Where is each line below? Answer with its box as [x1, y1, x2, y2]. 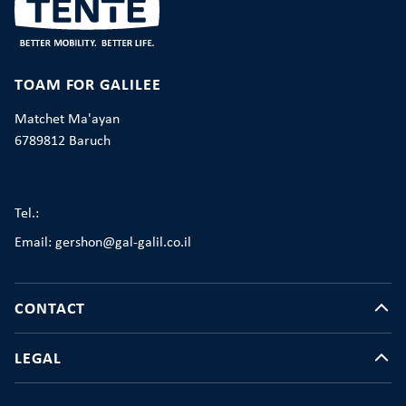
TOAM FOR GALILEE [14, 77, 161, 95]
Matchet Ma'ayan [14, 112, 120, 128]
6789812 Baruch [14, 134, 111, 150]
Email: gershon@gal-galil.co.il [14, 236, 191, 251]
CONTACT [14, 300, 86, 318]
